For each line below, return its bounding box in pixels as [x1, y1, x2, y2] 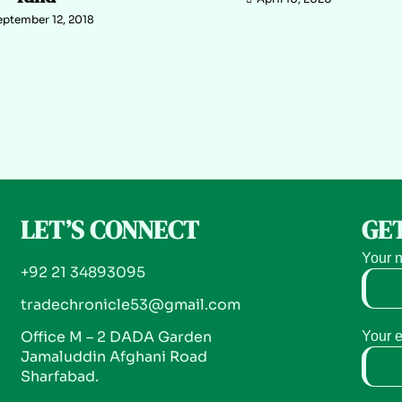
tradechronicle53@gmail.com [20, 295, 240, 314]
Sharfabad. [20, 367, 99, 386]
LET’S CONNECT [20, 213, 199, 247]
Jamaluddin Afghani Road [20, 347, 207, 366]
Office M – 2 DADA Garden [20, 328, 212, 346]
